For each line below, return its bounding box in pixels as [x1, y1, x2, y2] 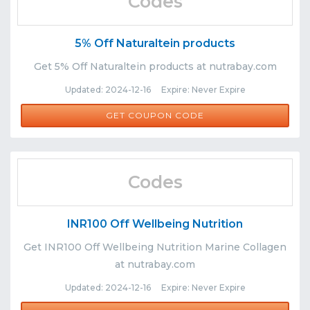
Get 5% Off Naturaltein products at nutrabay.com [33, 60, 277, 73]
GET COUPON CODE [106, 110, 204, 121]
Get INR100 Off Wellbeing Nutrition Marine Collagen [24, 241, 286, 254]
